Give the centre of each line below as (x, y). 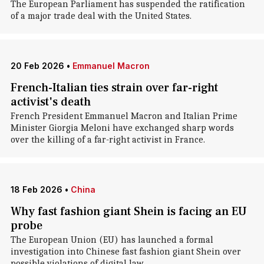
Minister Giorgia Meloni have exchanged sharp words (122, 128)
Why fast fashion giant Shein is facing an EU (128, 212)
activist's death (50, 102)
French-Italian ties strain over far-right (114, 88)
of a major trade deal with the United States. (101, 16)
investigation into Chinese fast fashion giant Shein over (126, 252)
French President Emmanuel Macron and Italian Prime (124, 116)
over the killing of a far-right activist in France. (108, 140)
